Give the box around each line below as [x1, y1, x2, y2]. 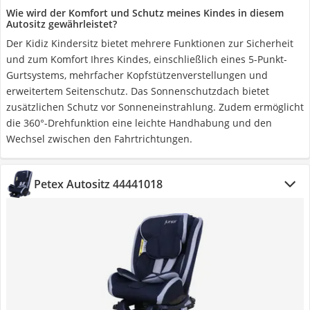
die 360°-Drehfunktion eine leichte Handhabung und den [6, 116, 272, 129]
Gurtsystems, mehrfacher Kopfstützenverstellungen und [6, 69, 268, 82]
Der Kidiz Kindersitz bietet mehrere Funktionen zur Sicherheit [6, 37, 293, 50]
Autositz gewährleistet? [6, 17, 117, 30]
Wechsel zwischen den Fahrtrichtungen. [6, 132, 192, 145]
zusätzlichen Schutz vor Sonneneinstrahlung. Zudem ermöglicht [6, 100, 304, 113]
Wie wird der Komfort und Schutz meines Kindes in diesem [6, 6, 284, 19]
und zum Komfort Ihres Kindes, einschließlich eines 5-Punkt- [6, 53, 287, 66]
